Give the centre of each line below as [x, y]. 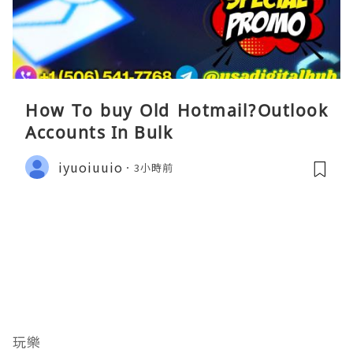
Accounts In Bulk [99, 133]
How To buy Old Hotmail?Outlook [176, 111]
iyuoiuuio [91, 167]
